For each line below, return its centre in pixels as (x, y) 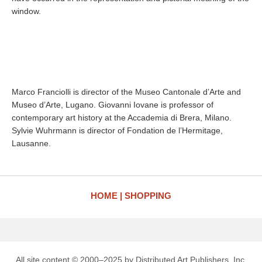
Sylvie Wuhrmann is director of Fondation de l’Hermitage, (117, 130)
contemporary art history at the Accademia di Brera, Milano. (122, 118)
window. (26, 11)
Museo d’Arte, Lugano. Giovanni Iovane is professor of (113, 105)
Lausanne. (31, 143)
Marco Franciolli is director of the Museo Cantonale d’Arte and (126, 92)
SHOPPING (148, 196)
